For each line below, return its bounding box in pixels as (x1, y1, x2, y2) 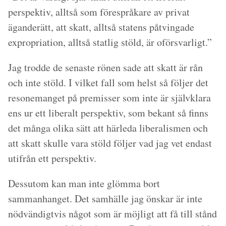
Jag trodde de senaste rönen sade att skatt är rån (8, 60, 203, 74)
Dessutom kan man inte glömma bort (8, 176, 160, 190)
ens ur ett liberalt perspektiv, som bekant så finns (8, 105, 208, 120)
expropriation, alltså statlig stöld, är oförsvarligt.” (8, 35, 212, 49)
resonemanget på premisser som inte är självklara (8, 90, 211, 104)
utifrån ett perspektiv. (8, 151, 96, 165)
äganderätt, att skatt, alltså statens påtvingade (8, 20, 194, 34)
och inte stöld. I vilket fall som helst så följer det (8, 75, 208, 89)
